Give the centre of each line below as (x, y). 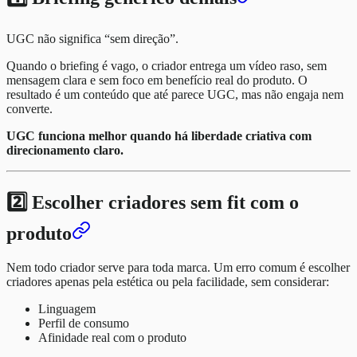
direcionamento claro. (65, 150)
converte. (29, 108)
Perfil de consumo (84, 323)
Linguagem (67, 308)
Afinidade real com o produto (112, 337)
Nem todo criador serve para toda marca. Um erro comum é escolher (178, 267)
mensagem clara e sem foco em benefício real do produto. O (157, 80)
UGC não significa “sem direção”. (92, 38)
